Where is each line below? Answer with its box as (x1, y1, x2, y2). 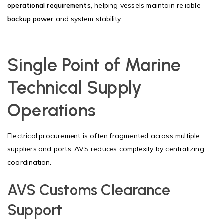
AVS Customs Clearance (7, 181, 171, 199)
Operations (7, 99, 96, 121)
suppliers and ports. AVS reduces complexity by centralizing (7, 144, 204, 153)
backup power (7, 14, 54, 23)
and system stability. (53, 14, 122, 23)
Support (7, 200, 63, 219)
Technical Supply (7, 76, 142, 98)
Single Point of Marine (7, 54, 181, 75)
